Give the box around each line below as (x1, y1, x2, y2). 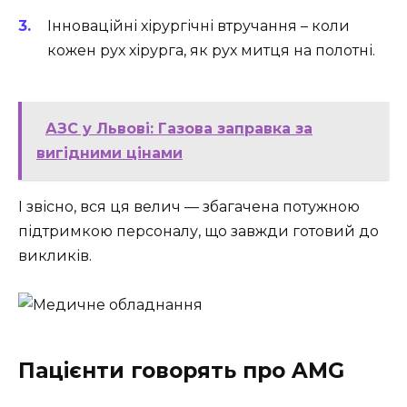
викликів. (18, 246, 92, 264)
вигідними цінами (36, 144, 183, 162)
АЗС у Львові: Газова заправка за (45, 119, 313, 137)
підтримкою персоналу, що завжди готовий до (18, 222, 379, 240)
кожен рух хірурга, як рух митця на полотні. (47, 41, 375, 59)
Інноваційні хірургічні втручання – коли (47, 16, 350, 35)
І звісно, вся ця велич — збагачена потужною (18, 197, 360, 215)
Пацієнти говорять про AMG (18, 358, 344, 384)
